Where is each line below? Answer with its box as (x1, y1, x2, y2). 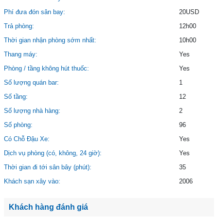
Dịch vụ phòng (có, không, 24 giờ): (4, 149, 102, 157)
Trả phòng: (4, 22, 34, 30)
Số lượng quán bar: (4, 79, 59, 87)
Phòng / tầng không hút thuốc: (4, 65, 89, 73)
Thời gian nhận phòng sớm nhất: (4, 36, 96, 44)
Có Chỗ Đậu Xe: (4, 135, 50, 143)
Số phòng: (4, 121, 33, 129)
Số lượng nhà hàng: (4, 107, 60, 115)
